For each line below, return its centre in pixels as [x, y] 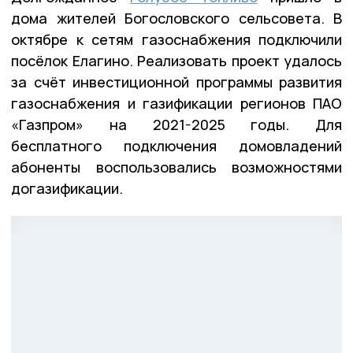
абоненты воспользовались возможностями [176, 167]
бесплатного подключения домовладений [176, 146]
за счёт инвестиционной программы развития [176, 82]
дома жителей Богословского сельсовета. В [176, 19]
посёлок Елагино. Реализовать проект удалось [176, 61]
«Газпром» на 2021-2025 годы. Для [176, 125]
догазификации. [67, 189]
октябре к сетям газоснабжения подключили [176, 40]
